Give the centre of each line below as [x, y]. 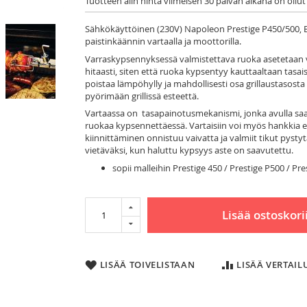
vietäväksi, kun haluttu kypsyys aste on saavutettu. [189, 150]
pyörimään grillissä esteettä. [142, 96]
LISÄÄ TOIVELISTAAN [147, 265]
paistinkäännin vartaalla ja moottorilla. [165, 41]
